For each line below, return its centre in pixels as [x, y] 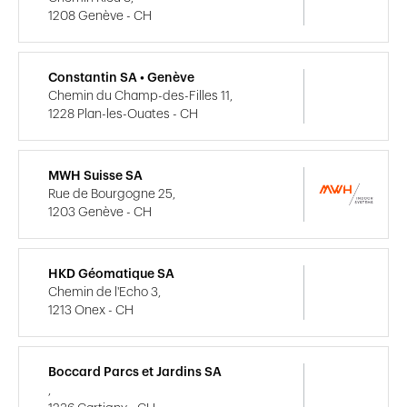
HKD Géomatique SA [111, 274]
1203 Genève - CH [100, 212]
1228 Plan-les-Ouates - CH [123, 114]
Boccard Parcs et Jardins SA [135, 372]
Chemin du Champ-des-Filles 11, [140, 96]
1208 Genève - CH [100, 16]
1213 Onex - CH [91, 310]
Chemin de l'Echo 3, [104, 292]
